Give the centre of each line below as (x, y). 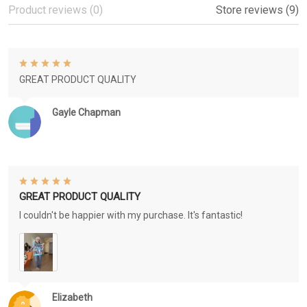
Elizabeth (72, 298)
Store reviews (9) (257, 10)
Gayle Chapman (86, 113)
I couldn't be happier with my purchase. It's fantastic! (131, 216)
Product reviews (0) (56, 10)
